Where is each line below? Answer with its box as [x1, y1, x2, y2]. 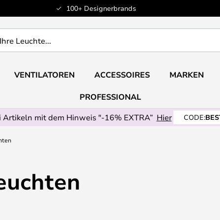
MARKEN [169, 69, 204, 80]
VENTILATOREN [14, 69, 75, 80]
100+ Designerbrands [66, 3, 136, 13]
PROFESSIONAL [79, 91, 141, 102]
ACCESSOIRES [94, 69, 150, 80]
